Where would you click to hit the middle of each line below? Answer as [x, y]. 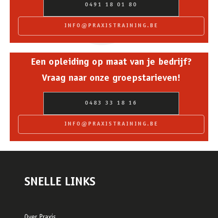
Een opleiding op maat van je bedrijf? [111, 63]
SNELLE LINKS [60, 183]
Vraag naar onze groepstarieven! [111, 79]
